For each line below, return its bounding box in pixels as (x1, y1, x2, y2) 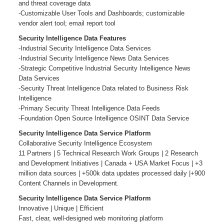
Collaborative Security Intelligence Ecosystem (18, 139, 152, 147)
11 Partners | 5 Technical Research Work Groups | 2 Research (18, 149, 198, 157)
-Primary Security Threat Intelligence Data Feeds (18, 104, 160, 112)
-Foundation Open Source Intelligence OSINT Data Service (18, 114, 189, 122)
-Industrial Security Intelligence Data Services (18, 44, 151, 52)
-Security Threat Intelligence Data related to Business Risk (18, 84, 188, 92)
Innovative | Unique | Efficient (18, 204, 103, 212)
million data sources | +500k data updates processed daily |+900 (18, 169, 205, 177)
